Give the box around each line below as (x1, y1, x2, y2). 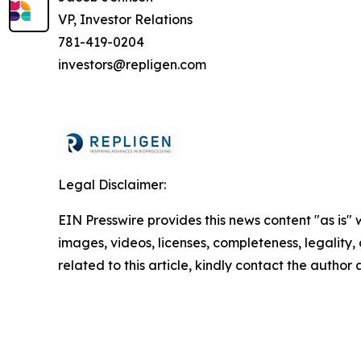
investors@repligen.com (58, 56, 206, 73)
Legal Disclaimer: (58, 176, 166, 193)
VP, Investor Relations (58, 11, 193, 27)
